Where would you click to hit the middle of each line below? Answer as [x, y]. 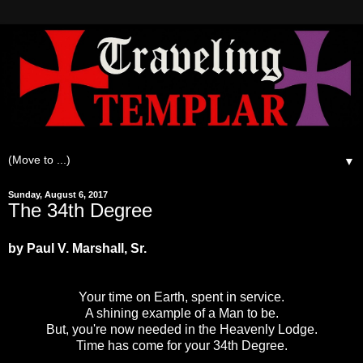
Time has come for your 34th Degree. [181, 346]
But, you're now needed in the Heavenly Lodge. [181, 330]
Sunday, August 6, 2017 [58, 194]
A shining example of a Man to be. [181, 314]
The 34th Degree [80, 210]
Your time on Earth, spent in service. [181, 297]
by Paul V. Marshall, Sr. [77, 249]
